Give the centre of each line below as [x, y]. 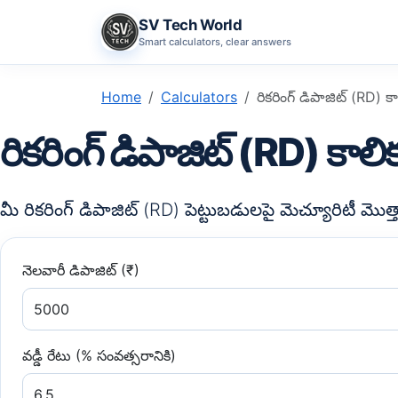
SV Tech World [191, 24]
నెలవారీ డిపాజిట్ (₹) [81, 270]
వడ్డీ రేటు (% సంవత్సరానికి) [99, 355]
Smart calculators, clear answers [215, 41]
